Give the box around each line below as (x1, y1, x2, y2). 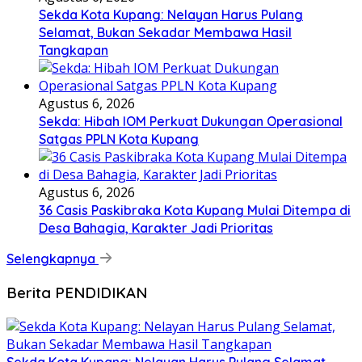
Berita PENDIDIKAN (6, 282, 147, 302)
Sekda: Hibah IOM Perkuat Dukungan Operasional (39, 113, 343, 130)
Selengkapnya (6, 250, 99, 267)
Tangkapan (39, 42, 108, 59)
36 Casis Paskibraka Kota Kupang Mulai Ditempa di (39, 202, 351, 219)
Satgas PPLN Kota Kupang (39, 131, 199, 148)
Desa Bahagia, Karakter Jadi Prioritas (39, 220, 273, 237)
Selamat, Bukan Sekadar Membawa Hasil (39, 24, 292, 41)
